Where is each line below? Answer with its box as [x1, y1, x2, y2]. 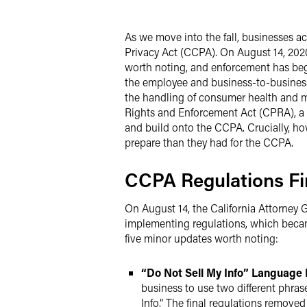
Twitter [157, 14, 185, 27]
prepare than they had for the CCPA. [125, 135, 293, 149]
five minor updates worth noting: [125, 231, 278, 245]
